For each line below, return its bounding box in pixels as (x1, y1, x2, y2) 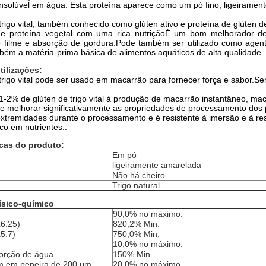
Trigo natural (112, 180, 160, 190)
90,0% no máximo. (113, 209, 183, 218)
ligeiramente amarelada (112, 160, 201, 170)
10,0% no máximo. (113, 239, 183, 249)
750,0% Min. (113, 229, 160, 239)
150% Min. (113, 249, 153, 259)
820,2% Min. (113, 219, 160, 229)
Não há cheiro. (112, 170, 167, 180)
